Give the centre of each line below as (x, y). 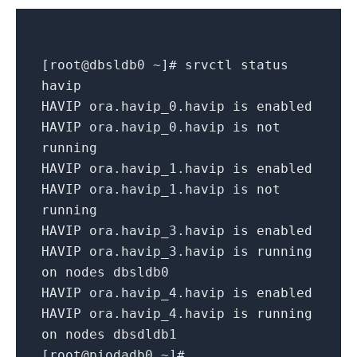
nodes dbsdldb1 (117, 335)
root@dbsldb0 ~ (105, 65)
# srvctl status (229, 65)
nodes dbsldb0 (113, 273)
